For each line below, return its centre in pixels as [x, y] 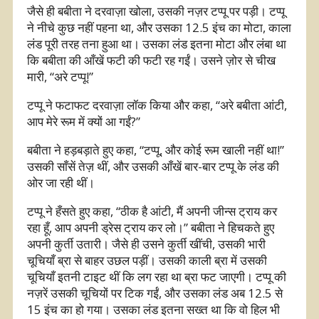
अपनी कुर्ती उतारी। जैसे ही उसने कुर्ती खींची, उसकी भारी [146, 244]
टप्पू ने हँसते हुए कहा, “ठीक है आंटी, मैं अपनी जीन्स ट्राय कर [152, 211]
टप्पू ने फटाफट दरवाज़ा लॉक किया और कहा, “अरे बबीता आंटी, [157, 105]
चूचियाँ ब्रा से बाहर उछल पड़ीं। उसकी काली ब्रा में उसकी [147, 260]
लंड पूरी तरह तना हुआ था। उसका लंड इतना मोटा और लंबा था [157, 43]
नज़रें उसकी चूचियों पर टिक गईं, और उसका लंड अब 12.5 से [155, 293]
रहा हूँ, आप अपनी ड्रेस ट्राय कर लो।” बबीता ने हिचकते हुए [151, 227]
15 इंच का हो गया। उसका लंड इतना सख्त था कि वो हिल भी [153, 309]
